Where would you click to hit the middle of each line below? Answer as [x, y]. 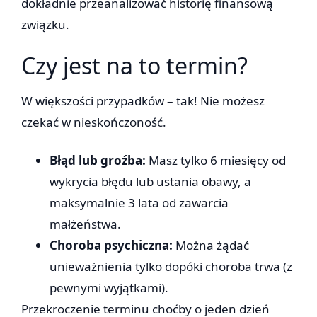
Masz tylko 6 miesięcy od [216, 161]
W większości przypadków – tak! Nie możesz [143, 101]
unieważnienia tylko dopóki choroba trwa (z [171, 267]
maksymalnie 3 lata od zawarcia [139, 203]
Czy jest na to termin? [134, 66]
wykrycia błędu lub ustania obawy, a [150, 182]
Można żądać [211, 246]
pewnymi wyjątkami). [109, 288]
